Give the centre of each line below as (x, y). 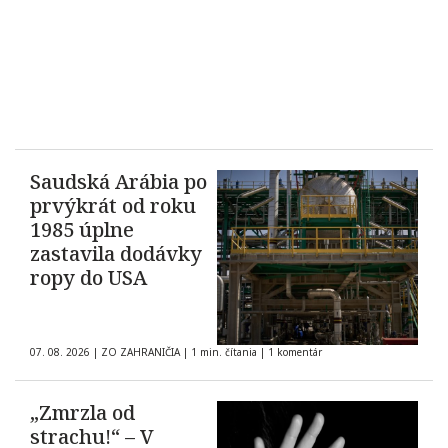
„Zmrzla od (82, 413)
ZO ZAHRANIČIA (140, 352)
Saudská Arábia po (118, 182)
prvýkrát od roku (113, 206)
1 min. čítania (224, 352)
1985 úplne (82, 230)
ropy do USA (88, 278)
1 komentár (295, 352)
